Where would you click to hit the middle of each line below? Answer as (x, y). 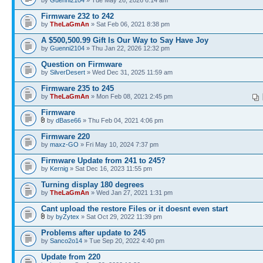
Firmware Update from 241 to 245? (103, 161)
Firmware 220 (65, 136)
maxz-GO (64, 144)
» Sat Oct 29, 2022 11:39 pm (121, 217)
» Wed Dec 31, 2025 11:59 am (129, 72)
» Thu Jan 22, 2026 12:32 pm (127, 48)
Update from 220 (71, 257)
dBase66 (68, 120)
